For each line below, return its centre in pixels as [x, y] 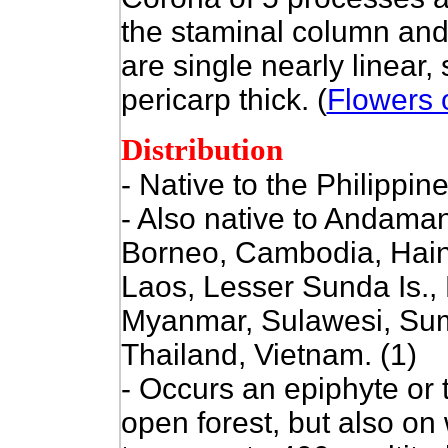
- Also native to [222, 218]
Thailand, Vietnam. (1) [268, 354]
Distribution [201, 150]
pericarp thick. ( [223, 99]
